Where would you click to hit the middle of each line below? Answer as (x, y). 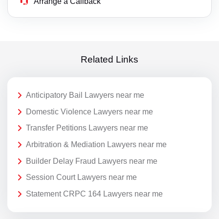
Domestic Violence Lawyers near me (89, 111)
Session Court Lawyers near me (81, 177)
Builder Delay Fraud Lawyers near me (92, 161)
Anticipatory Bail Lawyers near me (85, 95)
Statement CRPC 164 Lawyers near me (94, 194)
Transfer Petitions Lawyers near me (87, 128)
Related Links (109, 59)
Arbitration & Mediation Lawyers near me (96, 145)
